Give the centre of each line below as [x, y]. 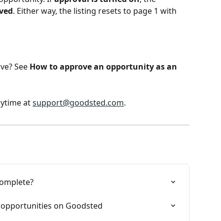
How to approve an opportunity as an [104, 67]
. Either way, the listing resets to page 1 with [96, 11]
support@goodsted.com [78, 102]
